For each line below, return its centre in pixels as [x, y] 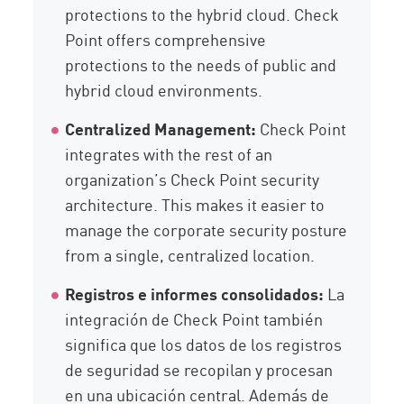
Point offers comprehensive [166, 39]
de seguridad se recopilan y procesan [199, 369]
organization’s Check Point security [193, 179]
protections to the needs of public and [201, 64]
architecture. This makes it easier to [195, 204]
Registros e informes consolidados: [195, 294]
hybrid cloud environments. [164, 90]
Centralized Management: [161, 129]
